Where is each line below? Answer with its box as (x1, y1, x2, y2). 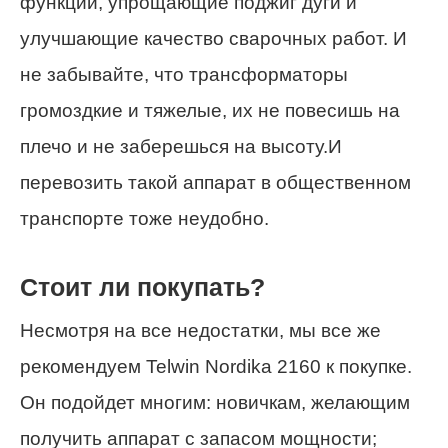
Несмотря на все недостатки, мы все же (20, 320, 381, 342)
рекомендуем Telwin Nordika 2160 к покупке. (20, 356, 412, 378)
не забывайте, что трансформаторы (20, 63, 348, 85)
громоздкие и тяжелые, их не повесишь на (20, 99, 400, 121)
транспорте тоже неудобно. (20, 207, 269, 229)
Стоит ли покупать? (20, 274, 265, 302)
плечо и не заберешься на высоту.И (20, 135, 342, 157)
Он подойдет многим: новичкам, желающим (20, 392, 410, 414)
